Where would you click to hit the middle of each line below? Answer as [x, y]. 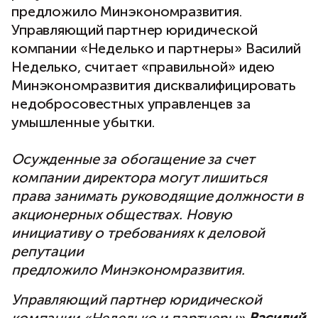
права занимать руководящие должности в [157, 196]
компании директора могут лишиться [139, 177]
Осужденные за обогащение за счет [133, 159]
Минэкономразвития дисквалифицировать [154, 85]
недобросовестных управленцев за [131, 104]
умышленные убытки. [83, 122]
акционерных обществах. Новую [122, 214]
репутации [48, 251]
